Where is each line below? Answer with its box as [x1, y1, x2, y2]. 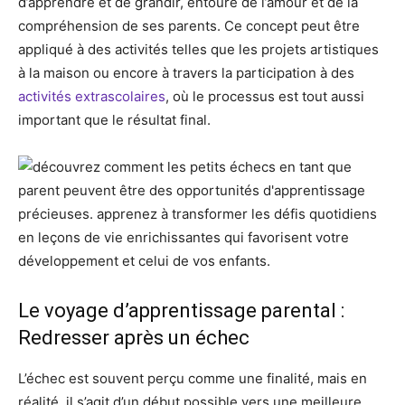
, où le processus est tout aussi [165, 88, 364, 105]
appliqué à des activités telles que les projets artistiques [18, 41, 379, 58]
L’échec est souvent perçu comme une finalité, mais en [18, 370, 367, 387]
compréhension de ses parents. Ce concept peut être [18, 17, 360, 34]
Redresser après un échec [18, 326, 250, 349]
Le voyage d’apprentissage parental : [18, 299, 344, 322]
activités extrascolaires [18, 88, 165, 105]
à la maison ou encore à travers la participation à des [18, 64, 354, 81]
